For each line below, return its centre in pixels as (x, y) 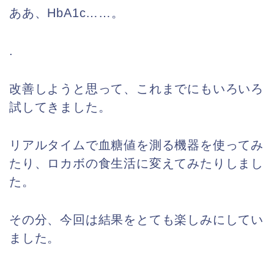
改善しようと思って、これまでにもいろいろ (136, 89)
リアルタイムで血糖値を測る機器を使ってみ (136, 145)
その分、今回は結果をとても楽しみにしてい (136, 220)
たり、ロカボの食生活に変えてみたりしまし (136, 164)
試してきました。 (60, 107)
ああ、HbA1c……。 (67, 13)
